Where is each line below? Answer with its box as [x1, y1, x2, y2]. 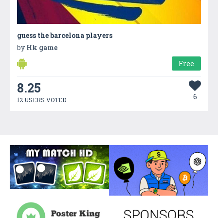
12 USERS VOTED [17, 95, 66, 104]
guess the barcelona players [17, 30, 112, 40]
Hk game [26, 42, 57, 52]
